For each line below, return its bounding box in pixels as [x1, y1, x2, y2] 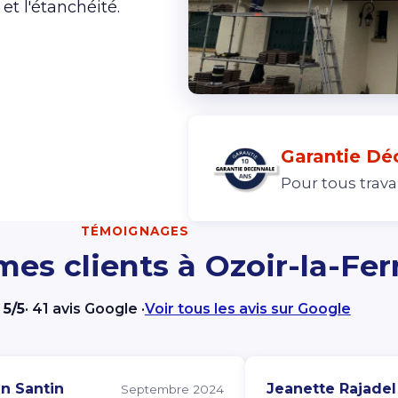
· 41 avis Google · [24, 299, 145, 317]
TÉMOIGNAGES [81, 223, 189, 238]
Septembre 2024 [121, 381, 224, 396]
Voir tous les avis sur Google [144, 299, 351, 317]
